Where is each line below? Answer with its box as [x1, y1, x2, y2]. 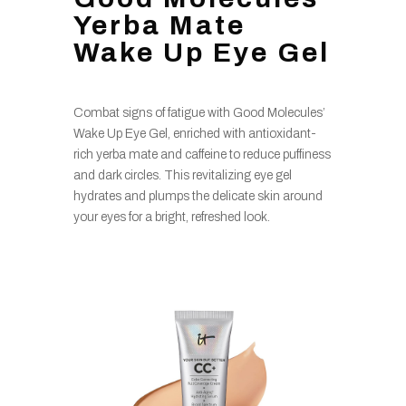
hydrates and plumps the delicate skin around [72, 188, 323, 203]
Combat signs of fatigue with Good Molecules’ [72, 105, 325, 120]
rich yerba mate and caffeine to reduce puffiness [72, 147, 331, 161]
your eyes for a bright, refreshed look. [72, 209, 270, 224]
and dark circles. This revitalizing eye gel [72, 168, 292, 182]
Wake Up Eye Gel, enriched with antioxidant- [72, 126, 316, 140]
